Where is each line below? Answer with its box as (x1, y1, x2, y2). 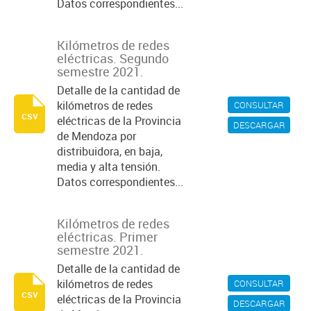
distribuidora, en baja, (57, 144, 162, 159)
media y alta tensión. (57, 159, 160, 174)
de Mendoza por (57, 128, 136, 144)
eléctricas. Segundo (57, 50, 169, 67)
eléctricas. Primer (57, 228, 158, 245)
